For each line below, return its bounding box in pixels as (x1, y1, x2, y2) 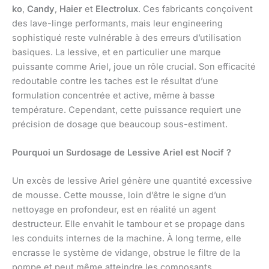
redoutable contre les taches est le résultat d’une (12, 75, 219, 86)
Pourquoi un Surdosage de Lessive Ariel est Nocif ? (12, 147, 231, 159)
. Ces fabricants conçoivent (138, 3, 253, 14)
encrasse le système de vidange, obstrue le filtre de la (12, 247, 240, 259)
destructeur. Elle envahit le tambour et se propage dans (12, 219, 245, 230)
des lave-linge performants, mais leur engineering (12, 17, 223, 29)
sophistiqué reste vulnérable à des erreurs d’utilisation (12, 32, 241, 43)
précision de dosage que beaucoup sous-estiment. (12, 118, 228, 130)
